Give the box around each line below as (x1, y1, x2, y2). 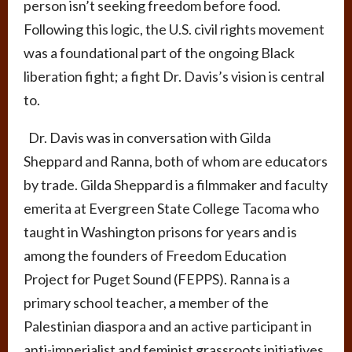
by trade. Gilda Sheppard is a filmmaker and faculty (24, 176, 328, 194)
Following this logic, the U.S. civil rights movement (24, 20, 324, 38)
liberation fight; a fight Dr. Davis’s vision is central (24, 68, 324, 86)
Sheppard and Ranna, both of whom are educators (24, 152, 328, 170)
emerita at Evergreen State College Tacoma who (24, 200, 319, 218)
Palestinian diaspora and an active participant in (24, 317, 312, 335)
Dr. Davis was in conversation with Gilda (24, 129, 271, 147)
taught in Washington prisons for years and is (24, 223, 297, 241)
